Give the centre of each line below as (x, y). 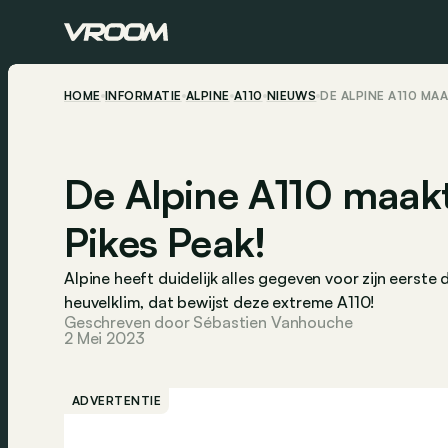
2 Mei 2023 (104, 338)
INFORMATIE (143, 95)
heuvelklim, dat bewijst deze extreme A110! (219, 302)
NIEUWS (291, 95)
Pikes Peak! (165, 242)
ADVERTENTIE (117, 400)
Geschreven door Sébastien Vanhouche (208, 322)
